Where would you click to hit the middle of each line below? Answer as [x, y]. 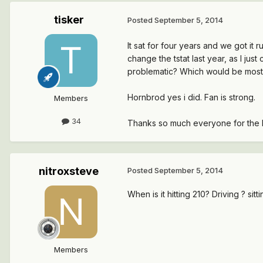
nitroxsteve [69, 171]
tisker [69, 19]
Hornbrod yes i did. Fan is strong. [191, 97]
